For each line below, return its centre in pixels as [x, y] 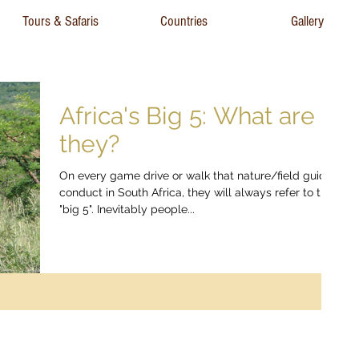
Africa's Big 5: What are [187, 116]
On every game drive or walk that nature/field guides [199, 175]
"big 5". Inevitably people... [127, 209]
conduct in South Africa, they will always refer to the [196, 192]
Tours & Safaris [60, 21]
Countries [184, 21]
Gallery [307, 21]
